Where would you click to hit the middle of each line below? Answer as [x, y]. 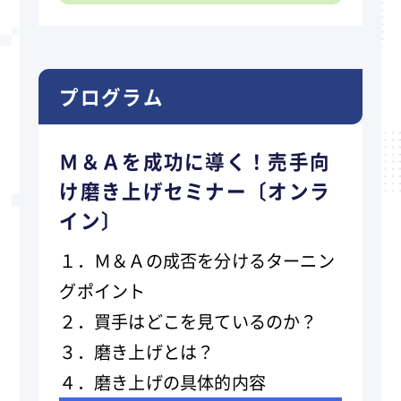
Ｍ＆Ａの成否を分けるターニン [214, 260]
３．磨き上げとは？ [137, 351]
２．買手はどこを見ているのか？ [188, 321]
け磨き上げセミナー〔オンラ [195, 190]
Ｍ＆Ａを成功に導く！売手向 [195, 160]
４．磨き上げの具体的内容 [163, 382]
